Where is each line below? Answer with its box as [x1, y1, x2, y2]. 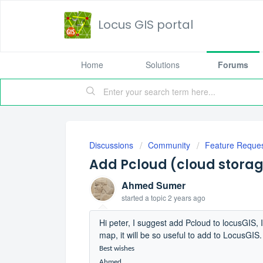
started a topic [122, 193, 168, 203]
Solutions [146, 59, 180, 70]
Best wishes [99, 245, 134, 252]
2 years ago [168, 193, 205, 203]
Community [148, 139, 190, 151]
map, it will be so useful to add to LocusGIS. [99, 229, 262, 241]
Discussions [89, 139, 133, 151]
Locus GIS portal [98, 16, 193, 33]
